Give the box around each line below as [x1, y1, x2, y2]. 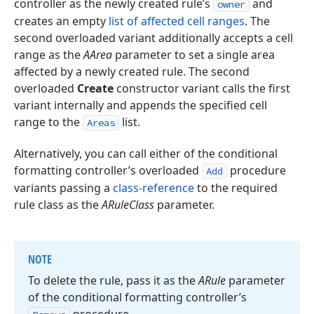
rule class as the [14, 197, 102, 212]
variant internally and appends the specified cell [14, 97, 267, 113]
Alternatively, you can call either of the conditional [14, 146, 278, 161]
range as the [14, 47, 83, 62]
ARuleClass [102, 197, 154, 212]
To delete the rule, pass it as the [28, 273, 198, 288]
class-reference [113, 180, 194, 196]
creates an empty [14, 13, 109, 29]
